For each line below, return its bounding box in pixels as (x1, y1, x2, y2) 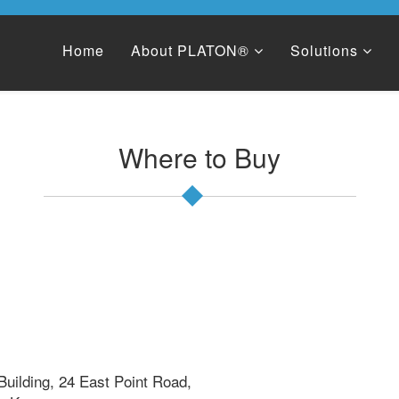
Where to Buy (118, 138, 281, 176)
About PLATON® (131, 40, 249, 61)
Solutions (290, 40, 358, 61)
